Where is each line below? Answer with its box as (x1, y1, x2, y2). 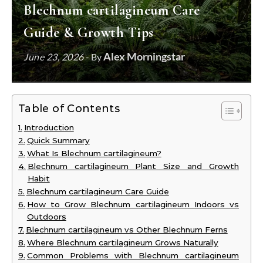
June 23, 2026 (23, 51, 84, 62)
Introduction (23, 123, 74, 132)
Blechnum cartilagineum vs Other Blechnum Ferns (25, 225, 228, 234)
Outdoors (26, 212, 66, 221)
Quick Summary (26, 136, 90, 145)
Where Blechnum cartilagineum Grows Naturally (26, 238, 218, 247)
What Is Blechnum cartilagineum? (26, 149, 161, 158)
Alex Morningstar (103, 50, 185, 63)
